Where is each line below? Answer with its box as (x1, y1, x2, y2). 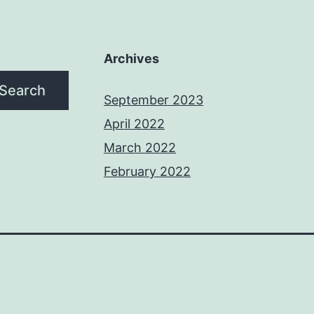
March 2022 (104, 140, 176, 155)
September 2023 (104, 93, 203, 107)
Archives (104, 51, 159, 66)
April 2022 (104, 116, 165, 131)
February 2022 (104, 164, 191, 179)
